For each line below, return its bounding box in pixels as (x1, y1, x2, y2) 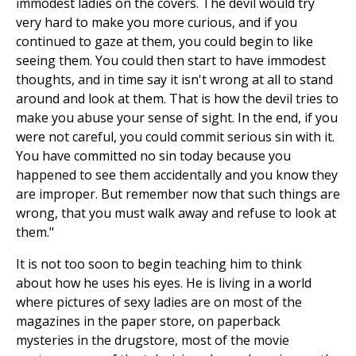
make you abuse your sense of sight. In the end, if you (16, 109, 338, 127)
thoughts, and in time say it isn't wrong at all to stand (16, 71, 333, 89)
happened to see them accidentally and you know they (16, 166, 338, 184)
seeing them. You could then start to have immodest (16, 52, 326, 70)
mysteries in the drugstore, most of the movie (16, 331, 289, 350)
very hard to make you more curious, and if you (16, 14, 297, 32)
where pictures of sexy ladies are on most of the (16, 293, 302, 311)
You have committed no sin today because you (16, 147, 291, 165)
